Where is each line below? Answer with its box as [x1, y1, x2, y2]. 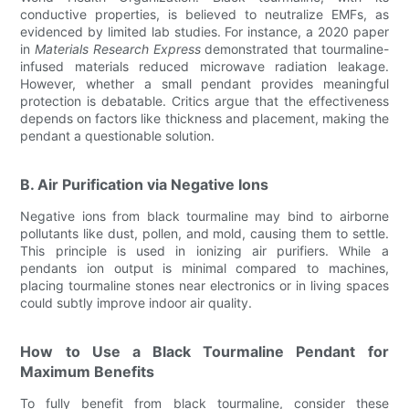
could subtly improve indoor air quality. [20, 295, 253, 310]
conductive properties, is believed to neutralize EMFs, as [20, 6, 389, 22]
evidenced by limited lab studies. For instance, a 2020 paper [20, 24, 389, 39]
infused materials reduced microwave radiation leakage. [20, 58, 389, 74]
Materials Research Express [35, 41, 201, 57]
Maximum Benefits [20, 362, 155, 381]
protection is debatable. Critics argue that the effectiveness [20, 93, 389, 109]
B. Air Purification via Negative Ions [20, 175, 269, 194]
